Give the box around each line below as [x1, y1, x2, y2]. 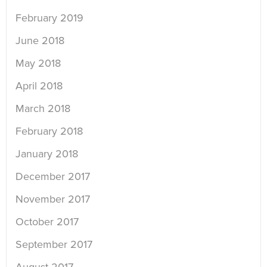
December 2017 [15, 170, 90, 184]
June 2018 [15, 34, 64, 48]
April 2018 [15, 79, 63, 93]
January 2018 [15, 147, 78, 161]
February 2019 [15, 11, 83, 25]
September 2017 [15, 238, 92, 252]
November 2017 [15, 193, 90, 206]
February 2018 [15, 125, 83, 138]
